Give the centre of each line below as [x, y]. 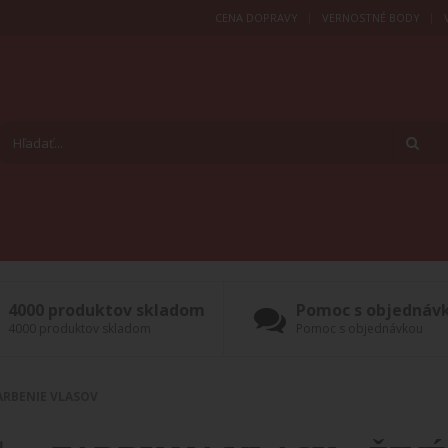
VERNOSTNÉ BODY [371, 17]
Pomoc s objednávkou [359, 328]
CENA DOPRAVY [256, 17]
